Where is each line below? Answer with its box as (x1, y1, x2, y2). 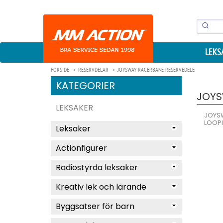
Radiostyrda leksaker (56, 162, 138, 173)
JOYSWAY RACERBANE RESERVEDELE (117, 66, 195, 73)
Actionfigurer (56, 142, 107, 154)
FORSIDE (51, 66, 69, 73)
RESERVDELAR (78, 66, 109, 73)
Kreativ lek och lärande (56, 181, 146, 193)
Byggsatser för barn (56, 201, 134, 212)
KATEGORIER (56, 79, 115, 93)
